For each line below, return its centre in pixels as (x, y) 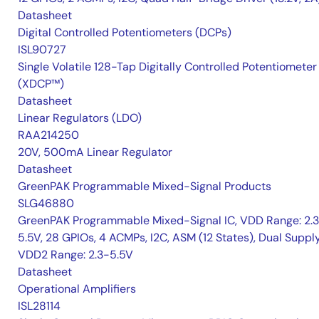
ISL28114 (39, 306)
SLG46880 (46, 204)
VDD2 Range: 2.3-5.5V (75, 255)
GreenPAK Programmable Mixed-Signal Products (145, 187)
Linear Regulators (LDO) (80, 118)
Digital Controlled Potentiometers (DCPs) (125, 33)
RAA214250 (48, 135)
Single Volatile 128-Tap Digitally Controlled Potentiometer (167, 67)
